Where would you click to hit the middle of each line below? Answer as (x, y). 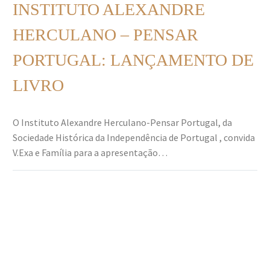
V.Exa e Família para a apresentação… (90, 152)
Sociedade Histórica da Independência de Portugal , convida (134, 137)
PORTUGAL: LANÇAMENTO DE (133, 60)
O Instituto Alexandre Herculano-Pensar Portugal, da (122, 122)
